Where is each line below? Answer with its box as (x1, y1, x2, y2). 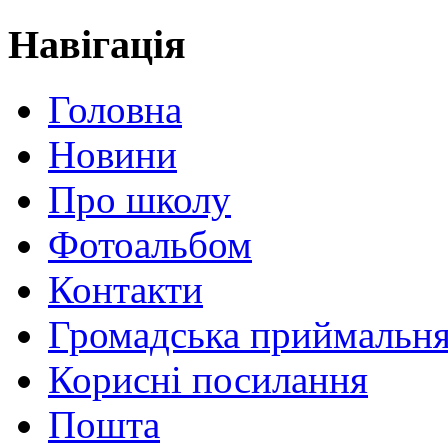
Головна (48, 88, 182, 131)
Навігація (8, 22, 186, 68)
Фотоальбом (48, 223, 252, 266)
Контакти (48, 268, 203, 311)
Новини (48, 133, 177, 176)
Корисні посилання (48, 358, 368, 401)
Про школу (48, 178, 231, 221)
